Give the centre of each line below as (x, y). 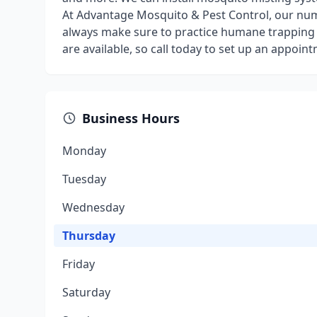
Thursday (89, 236)
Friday (79, 264)
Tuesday (84, 179)
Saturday (86, 292)
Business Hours (131, 118)
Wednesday (93, 207)
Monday (84, 151)
